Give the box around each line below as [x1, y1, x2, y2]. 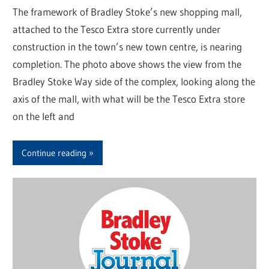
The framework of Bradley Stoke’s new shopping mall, [13, 5, 243, 19]
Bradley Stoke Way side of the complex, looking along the [13, 75, 256, 88]
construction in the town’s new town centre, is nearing [13, 40, 243, 53]
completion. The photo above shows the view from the [13, 58, 242, 71]
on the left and [13, 110, 75, 123]
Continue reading [22, 147, 87, 159]
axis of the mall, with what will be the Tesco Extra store [13, 92, 246, 106]
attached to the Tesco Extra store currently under [13, 23, 221, 36]
